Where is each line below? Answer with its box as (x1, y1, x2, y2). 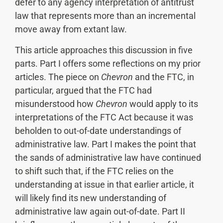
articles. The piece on (15, 71, 101, 82)
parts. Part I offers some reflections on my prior (15, 58, 201, 69)
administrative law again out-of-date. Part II (15, 206, 185, 217)
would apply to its (127, 98, 198, 109)
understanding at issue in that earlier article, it (15, 179, 194, 190)
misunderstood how (15, 98, 96, 109)
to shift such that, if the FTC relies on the (15, 165, 174, 176)
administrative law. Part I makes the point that (15, 138, 196, 149)
